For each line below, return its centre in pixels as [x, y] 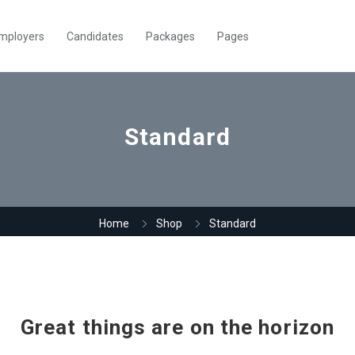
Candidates [95, 36]
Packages [170, 36]
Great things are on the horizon [177, 327]
